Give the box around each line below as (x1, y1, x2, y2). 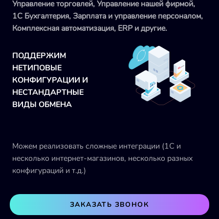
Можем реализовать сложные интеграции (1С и (12, 140, 181, 152)
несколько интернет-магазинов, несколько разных (12, 153, 193, 164)
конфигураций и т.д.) (12, 165, 86, 176)
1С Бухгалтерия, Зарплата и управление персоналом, (12, 10, 203, 22)
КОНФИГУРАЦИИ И (12, 74, 88, 86)
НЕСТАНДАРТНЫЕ (12, 87, 84, 98)
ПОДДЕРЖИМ (12, 50, 66, 61)
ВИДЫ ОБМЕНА (12, 99, 72, 110)
